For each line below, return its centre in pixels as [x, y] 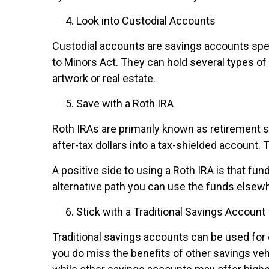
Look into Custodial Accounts [146, 20]
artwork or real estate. [104, 78]
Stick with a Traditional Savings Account [171, 211]
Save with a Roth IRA [125, 103]
